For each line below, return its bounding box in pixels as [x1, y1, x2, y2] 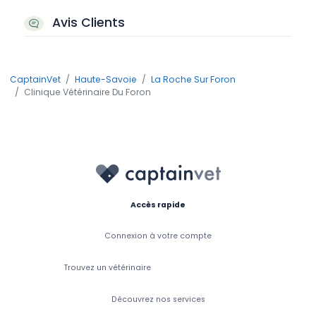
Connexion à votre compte [104, 230, 212, 241]
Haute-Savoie [75, 73, 137, 86]
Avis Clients [48, 14, 125, 32]
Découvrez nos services [111, 293, 205, 305]
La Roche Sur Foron [151, 73, 236, 86]
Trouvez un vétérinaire [63, 262, 151, 273]
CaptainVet [10, 73, 61, 86]
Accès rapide [130, 199, 186, 210]
